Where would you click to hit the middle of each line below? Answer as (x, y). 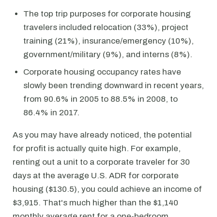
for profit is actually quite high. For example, (97, 148)
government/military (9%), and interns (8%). (108, 54)
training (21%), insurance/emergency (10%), (108, 41)
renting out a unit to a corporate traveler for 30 (101, 162)
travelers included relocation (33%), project (106, 27)
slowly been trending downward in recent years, (114, 85)
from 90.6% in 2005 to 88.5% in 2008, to (101, 99)
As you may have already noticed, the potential (102, 135)
